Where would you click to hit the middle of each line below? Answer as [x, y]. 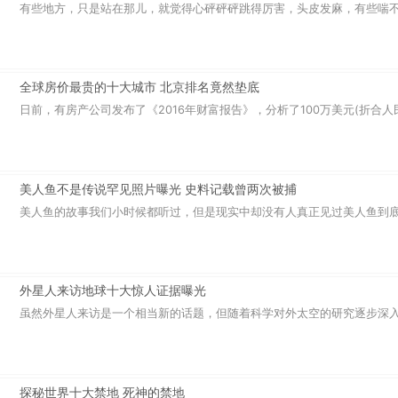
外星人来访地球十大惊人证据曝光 [112, 291]
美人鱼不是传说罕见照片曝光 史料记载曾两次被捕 [158, 188]
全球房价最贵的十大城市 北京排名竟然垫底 [139, 87]
